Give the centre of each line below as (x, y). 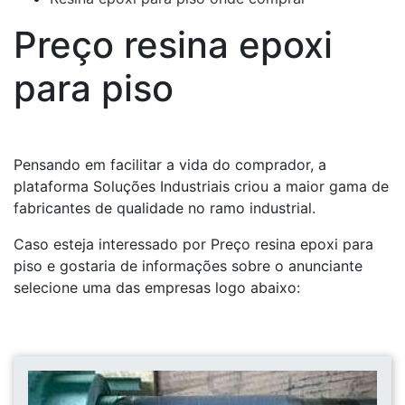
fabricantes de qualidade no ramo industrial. (165, 208)
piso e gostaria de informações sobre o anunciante (188, 266)
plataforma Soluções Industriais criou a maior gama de (201, 186)
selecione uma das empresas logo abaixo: (157, 287)
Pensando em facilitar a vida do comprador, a (170, 165)
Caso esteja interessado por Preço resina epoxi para (193, 244)
